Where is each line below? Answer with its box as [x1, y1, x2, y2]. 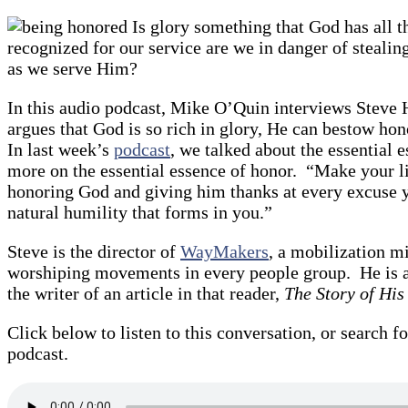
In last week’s [7, 139, 114, 160]
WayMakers [180, 241, 269, 262]
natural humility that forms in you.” [7, 202, 272, 223]
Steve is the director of [7, 241, 180, 262]
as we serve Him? [7, 58, 138, 79]
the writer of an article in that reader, [7, 283, 284, 304]
